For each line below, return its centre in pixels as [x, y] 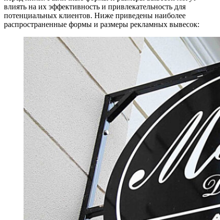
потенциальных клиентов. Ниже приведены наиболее [95, 16]
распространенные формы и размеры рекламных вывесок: [102, 25]
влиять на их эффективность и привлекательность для [95, 7]
